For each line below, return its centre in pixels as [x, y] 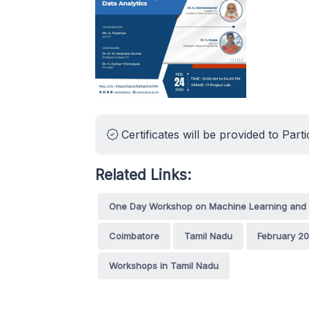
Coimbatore [134, 236]
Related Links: [143, 175]
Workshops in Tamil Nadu [164, 266]
